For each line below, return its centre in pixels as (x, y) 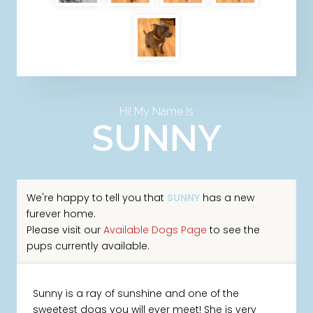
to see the (233, 230)
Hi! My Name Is (156, 112)
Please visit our (65, 230)
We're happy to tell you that (96, 197)
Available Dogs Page (155, 230)
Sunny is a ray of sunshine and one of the (136, 294)
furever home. (61, 213)
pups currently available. (88, 246)
